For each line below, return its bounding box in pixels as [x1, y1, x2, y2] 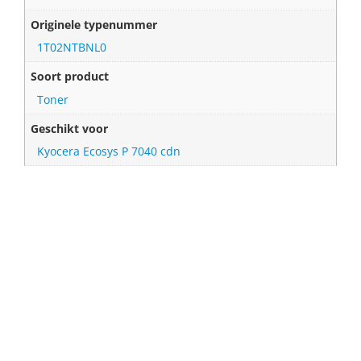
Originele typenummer [31, 16, 158, 32]
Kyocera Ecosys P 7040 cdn [37, 143, 181, 160]
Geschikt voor [31, 120, 109, 136]
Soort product [31, 68, 110, 85]
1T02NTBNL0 [37, 39, 107, 56]
